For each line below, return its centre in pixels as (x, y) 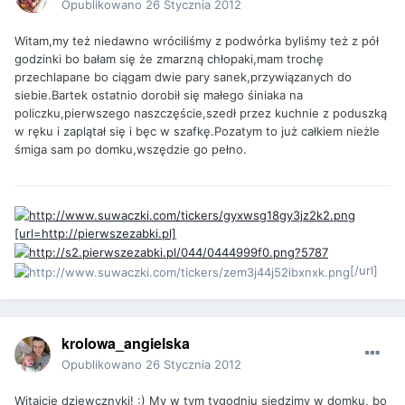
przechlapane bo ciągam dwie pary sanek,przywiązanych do (183, 77)
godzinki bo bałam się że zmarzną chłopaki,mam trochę (169, 59)
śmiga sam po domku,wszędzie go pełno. (131, 150)
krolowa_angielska (126, 343)
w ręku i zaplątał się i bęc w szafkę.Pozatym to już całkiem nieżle (197, 132)
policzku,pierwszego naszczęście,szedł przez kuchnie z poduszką (201, 113)
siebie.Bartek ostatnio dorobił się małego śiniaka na (159, 95)
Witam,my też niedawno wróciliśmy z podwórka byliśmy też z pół (197, 41)
